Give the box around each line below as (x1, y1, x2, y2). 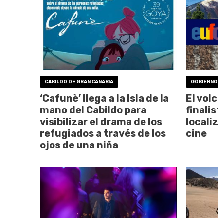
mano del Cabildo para (40, 104, 146, 116)
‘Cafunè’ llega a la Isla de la (40, 92, 169, 104)
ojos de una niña (40, 139, 118, 151)
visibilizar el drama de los (40, 115, 162, 127)
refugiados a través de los (40, 127, 166, 139)
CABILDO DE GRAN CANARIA (45, 78, 113, 85)
